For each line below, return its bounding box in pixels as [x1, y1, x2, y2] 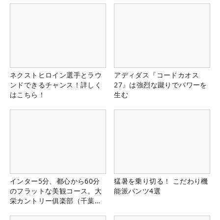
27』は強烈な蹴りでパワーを [114, 80, 207, 90]
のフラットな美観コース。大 [10, 186, 102, 196]
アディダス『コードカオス [114, 70, 199, 80]
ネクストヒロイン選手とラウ [10, 70, 102, 80]
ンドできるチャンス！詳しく [10, 80, 102, 90]
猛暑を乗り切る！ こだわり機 [114, 176, 208, 186]
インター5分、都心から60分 [10, 176, 100, 186]
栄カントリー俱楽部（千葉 [10, 196, 95, 206]
